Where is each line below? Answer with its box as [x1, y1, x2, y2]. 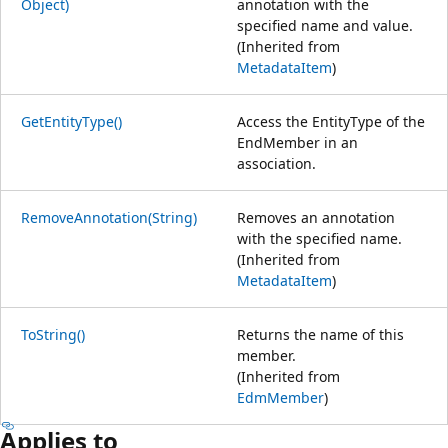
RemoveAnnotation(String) [21, 207, 197, 227]
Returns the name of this [237, 324, 404, 344]
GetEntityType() [21, 111, 122, 131]
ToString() [21, 324, 85, 344]
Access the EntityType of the [237, 111, 425, 131]
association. [237, 153, 316, 173]
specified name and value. [237, 15, 413, 35]
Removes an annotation [237, 207, 395, 227]
